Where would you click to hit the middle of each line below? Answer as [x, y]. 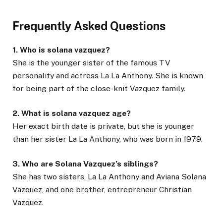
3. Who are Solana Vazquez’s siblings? [85, 164]
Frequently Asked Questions [89, 26]
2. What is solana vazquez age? [72, 113]
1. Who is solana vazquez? [61, 50]
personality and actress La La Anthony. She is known [108, 76]
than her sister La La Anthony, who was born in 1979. [108, 139]
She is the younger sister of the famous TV [91, 63]
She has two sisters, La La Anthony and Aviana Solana [109, 177]
